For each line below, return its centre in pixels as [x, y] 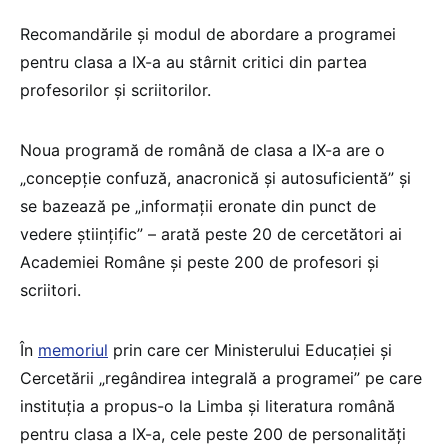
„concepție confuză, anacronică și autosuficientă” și [215, 178]
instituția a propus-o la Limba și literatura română [207, 406]
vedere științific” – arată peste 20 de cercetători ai [211, 234]
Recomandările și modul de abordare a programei [208, 34]
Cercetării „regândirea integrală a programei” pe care [221, 378]
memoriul [73, 350]
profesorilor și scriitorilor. [115, 90]
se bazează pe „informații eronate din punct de [198, 206]
